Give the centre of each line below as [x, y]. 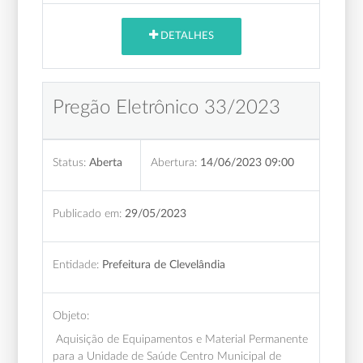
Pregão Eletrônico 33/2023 [167, 107]
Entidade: [76, 264]
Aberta [106, 162]
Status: [70, 162]
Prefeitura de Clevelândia [164, 264]
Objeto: [71, 315]
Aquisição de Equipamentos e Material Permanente [181, 339]
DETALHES [186, 36]
